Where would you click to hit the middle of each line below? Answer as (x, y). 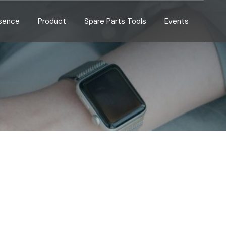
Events (177, 21)
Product (52, 21)
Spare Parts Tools (115, 21)
